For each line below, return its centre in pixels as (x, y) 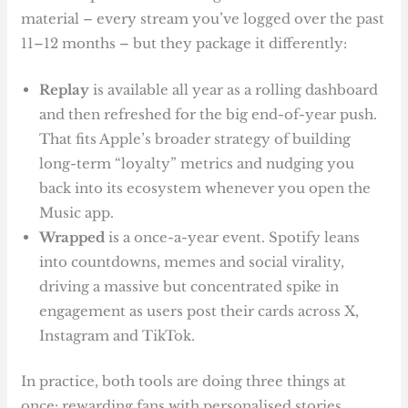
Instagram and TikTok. (121, 336)
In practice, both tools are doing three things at (184, 381)
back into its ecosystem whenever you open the (205, 189)
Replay (65, 90)
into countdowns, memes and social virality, (192, 262)
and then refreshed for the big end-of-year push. (209, 115)
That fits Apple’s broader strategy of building (195, 139)
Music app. (81, 213)
